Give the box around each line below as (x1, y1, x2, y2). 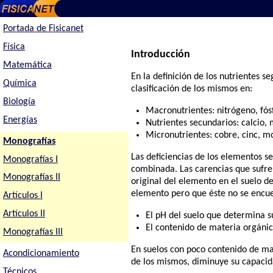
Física (2, 42, 25, 52)
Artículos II (2, 209, 45, 219)
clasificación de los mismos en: (131, 84, 253, 94)
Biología (2, 96, 35, 107)
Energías (2, 115, 37, 125)
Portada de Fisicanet (2, 24, 83, 34)
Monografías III (2, 227, 63, 238)
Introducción (131, 49, 191, 61)
